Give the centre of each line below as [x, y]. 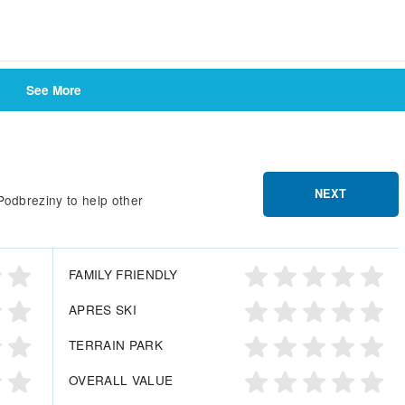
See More [53, 90]
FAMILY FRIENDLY [123, 274]
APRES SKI [103, 310]
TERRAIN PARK [116, 345]
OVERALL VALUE [121, 380]
